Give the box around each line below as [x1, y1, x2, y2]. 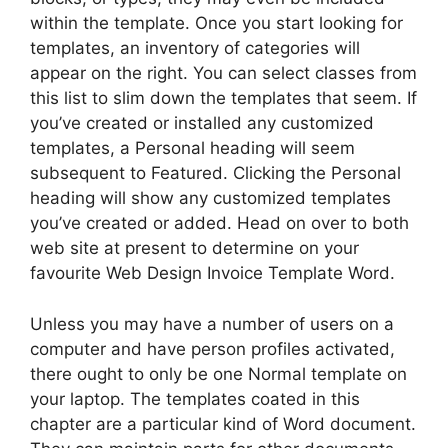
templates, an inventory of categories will [30, 38, 360, 58]
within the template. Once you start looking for [30, 13, 403, 33]
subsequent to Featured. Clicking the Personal [30, 163, 401, 183]
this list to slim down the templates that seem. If [30, 88, 417, 108]
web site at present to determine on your [30, 238, 359, 258]
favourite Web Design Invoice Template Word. [30, 263, 395, 283]
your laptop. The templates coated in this [30, 388, 360, 409]
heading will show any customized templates [30, 188, 391, 208]
